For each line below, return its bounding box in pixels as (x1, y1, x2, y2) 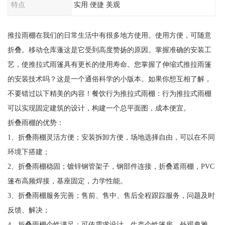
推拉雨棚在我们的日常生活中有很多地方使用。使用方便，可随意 (7, 31, 211, 40)
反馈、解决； (7, 206, 50, 214)
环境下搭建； (7, 148, 50, 156)
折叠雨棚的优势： (7, 119, 64, 127)
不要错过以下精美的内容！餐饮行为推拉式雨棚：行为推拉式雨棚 (7, 89, 211, 98)
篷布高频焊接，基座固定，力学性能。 (7, 177, 127, 185)
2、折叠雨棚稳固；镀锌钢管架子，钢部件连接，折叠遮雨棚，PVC (7, 162, 214, 171)
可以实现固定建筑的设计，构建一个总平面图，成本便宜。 (7, 104, 190, 113)
